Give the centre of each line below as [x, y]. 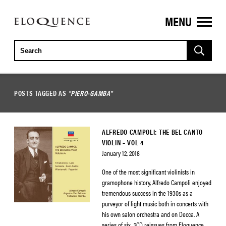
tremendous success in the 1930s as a [147, 193]
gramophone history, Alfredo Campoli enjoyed [157, 182]
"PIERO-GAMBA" [90, 93]
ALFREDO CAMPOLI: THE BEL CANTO [152, 132]
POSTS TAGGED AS [41, 93]
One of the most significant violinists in [148, 172]
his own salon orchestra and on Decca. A [151, 214]
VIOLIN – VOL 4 [123, 142]
